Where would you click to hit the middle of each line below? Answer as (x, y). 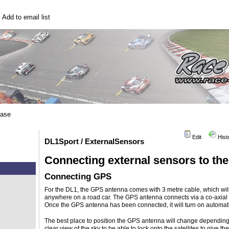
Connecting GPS (78, 177)
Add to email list (26, 17)
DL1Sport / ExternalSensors (94, 141)
